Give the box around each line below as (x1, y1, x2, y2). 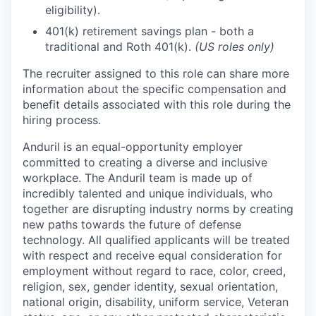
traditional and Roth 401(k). (45, 39, 195, 54)
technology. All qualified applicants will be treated (23, 233, 290, 247)
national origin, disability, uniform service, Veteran (23, 295, 288, 309)
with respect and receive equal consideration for (23, 248, 282, 262)
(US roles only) (195, 39, 274, 54)
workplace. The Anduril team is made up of (23, 171, 253, 185)
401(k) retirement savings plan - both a (45, 24, 254, 38)
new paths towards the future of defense (23, 217, 241, 231)
